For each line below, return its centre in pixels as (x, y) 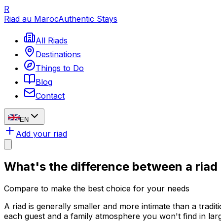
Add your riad (41, 134)
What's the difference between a (100, 166)
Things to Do (60, 68)
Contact (50, 96)
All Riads (52, 40)
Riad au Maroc (31, 19)
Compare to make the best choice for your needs (97, 188)
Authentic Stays (88, 19)
